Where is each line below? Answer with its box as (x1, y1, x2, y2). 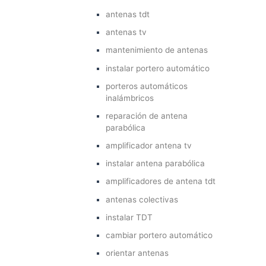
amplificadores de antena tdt (106, 176, 216, 186)
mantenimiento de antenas (106, 45, 208, 55)
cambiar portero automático (106, 230, 213, 240)
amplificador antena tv (106, 141, 192, 151)
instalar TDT (106, 212, 153, 222)
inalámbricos (106, 93, 154, 103)
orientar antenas (106, 248, 169, 258)
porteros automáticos (106, 81, 188, 91)
